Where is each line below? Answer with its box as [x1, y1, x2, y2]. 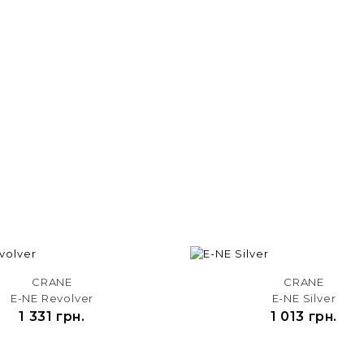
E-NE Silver [271, 291, 336, 305]
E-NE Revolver [10, 291, 94, 305]
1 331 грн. [19, 308, 85, 324]
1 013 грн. [270, 308, 337, 324]
